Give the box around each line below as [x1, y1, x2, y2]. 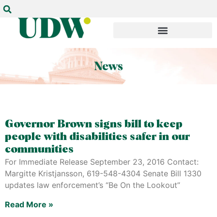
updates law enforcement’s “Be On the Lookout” [5, 180, 180, 190]
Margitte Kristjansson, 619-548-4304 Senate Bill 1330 [5, 168, 201, 178]
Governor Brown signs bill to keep [5, 119, 183, 130]
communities [5, 144, 74, 155]
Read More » [5, 199, 53, 209]
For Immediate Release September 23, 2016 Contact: [5, 156, 199, 167]
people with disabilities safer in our [5, 131, 190, 142]
